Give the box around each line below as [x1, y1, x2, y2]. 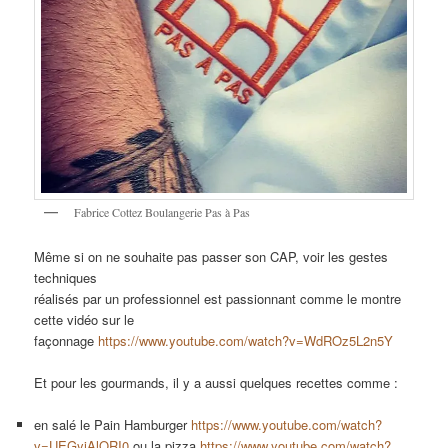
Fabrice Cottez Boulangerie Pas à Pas [74, 203, 251, 220]
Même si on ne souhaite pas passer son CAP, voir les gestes [34, 247, 389, 267]
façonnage [34, 331, 99, 351]
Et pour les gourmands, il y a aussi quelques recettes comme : [34, 373, 399, 393]
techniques [34, 268, 98, 288]
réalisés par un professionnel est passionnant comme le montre [34, 289, 402, 309]
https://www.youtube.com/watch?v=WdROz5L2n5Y [98, 331, 394, 351]
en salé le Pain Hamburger [34, 415, 192, 435]
